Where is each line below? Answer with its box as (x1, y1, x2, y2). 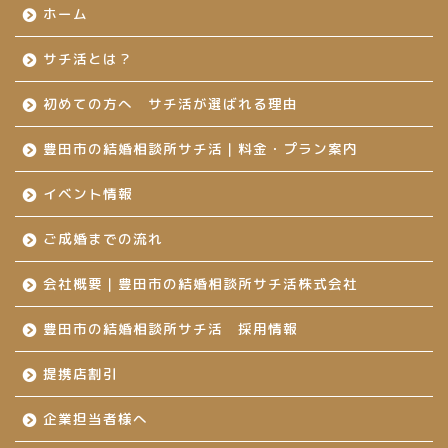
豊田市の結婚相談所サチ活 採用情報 (43, 318, 298, 338)
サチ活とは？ (43, 48, 133, 68)
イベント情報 (43, 183, 133, 203)
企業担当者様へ (43, 408, 148, 428)
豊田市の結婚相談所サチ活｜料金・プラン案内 (43, 138, 358, 158)
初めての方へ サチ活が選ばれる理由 (43, 93, 298, 113)
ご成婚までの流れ (43, 228, 163, 248)
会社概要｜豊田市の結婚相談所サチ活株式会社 (43, 273, 358, 293)
